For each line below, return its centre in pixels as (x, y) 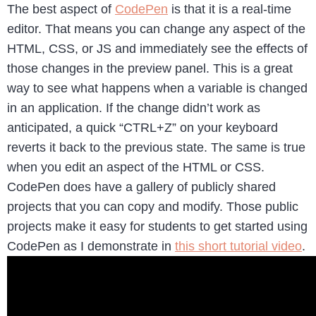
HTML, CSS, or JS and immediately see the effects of (157, 49)
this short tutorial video (238, 247)
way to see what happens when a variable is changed (157, 89)
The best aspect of (61, 10)
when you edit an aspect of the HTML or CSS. (139, 168)
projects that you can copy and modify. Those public (153, 207)
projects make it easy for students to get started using (157, 227)
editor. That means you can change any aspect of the (156, 29)
